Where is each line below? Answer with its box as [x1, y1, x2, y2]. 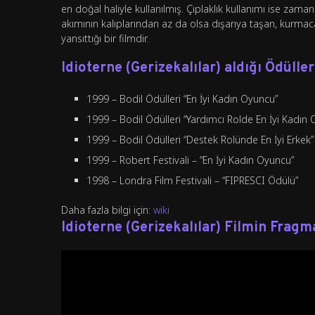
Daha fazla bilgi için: [61, 203, 153, 217]
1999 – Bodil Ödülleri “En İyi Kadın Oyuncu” [86, 92, 278, 106]
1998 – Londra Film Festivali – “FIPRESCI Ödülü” [86, 174, 298, 188]
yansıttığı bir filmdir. [61, 32, 148, 46]
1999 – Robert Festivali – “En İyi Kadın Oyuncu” [86, 153, 294, 167]
